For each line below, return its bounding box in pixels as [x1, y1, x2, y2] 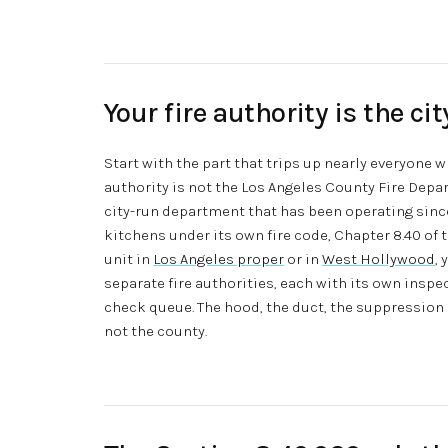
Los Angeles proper [153, 249, 284, 268]
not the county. [104, 321, 207, 340]
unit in [104, 249, 153, 268]
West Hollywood [322, 249, 435, 268]
